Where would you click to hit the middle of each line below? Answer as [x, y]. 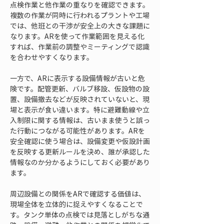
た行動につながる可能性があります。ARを [77, 130]
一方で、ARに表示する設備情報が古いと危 [77, 78]
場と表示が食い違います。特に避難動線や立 [80, 109]
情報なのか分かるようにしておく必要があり [80, 162]
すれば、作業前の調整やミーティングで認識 [80, 46]
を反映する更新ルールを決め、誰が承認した [80, 151]
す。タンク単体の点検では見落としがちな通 [80, 214]
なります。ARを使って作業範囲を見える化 [77, 36]
